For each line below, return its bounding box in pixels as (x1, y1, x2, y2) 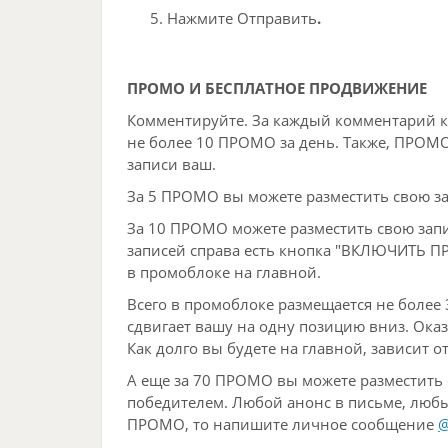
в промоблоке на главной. (127, 261, 325, 282)
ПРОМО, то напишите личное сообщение (127, 413, 438, 434)
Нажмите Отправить (167, 7, 317, 28)
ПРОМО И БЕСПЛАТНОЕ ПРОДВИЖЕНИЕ (127, 77, 427, 98)
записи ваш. (127, 153, 216, 174)
